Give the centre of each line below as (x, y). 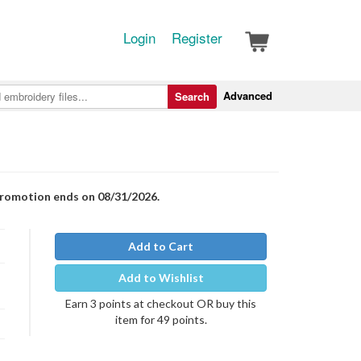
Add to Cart (161, 246)
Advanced (248, 95)
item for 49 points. (161, 320)
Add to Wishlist (161, 278)
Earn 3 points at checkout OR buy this (161, 303)
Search (192, 96)
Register (197, 37)
